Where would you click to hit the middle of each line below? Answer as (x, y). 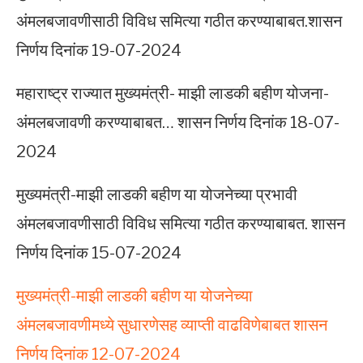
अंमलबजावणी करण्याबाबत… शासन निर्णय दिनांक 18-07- (178, 123)
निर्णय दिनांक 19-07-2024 (99, 51)
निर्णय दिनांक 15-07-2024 (99, 253)
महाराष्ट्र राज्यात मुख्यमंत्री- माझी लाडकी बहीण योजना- (173, 94)
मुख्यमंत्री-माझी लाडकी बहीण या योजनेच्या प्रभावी (157, 195)
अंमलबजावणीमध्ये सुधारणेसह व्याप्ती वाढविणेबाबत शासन (172, 325)
